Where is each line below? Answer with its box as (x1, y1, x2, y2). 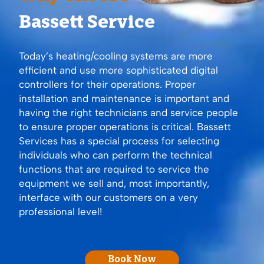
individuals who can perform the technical (19, 148, 212, 161)
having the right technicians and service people (19, 106, 238, 118)
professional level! (19, 205, 102, 217)
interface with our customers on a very (19, 191, 198, 203)
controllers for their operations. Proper (19, 78, 196, 90)
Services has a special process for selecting (19, 134, 219, 147)
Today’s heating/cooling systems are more (19, 49, 213, 62)
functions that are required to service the (19, 163, 209, 175)
